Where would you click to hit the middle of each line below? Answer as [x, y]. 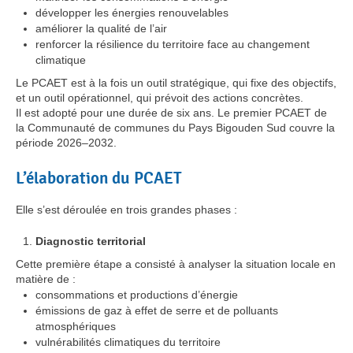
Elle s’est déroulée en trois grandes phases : [126, 209]
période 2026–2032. [66, 142]
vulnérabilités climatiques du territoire [128, 342]
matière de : [46, 279]
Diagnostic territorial [91, 241]
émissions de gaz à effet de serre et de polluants [157, 310]
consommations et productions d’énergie [137, 294]
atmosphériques [76, 326]
